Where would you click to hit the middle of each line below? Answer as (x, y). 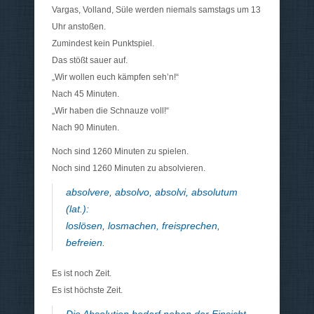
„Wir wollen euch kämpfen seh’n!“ (115, 77)
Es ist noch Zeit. (82, 274)
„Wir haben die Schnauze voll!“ (110, 111)
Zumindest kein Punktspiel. (103, 44)
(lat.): (77, 209)
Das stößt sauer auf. (90, 61)
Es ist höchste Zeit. (87, 291)
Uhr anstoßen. (79, 27)
